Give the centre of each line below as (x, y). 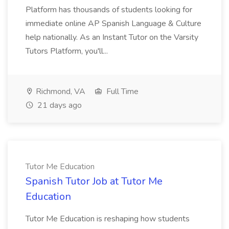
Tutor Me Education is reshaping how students (108, 219)
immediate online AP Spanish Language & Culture (113, 24)
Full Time (121, 91)
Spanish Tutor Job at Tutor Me (94, 181)
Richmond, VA (60, 91)
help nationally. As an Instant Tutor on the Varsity (112, 37)
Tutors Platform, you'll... (68, 51)
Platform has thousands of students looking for (109, 10)
